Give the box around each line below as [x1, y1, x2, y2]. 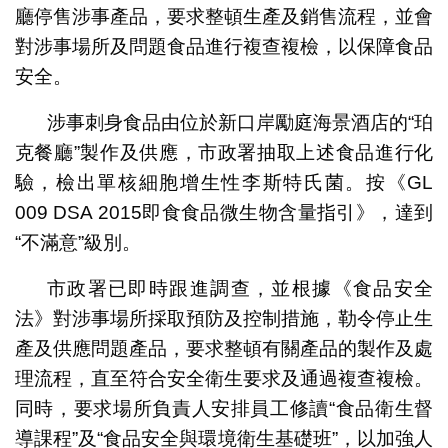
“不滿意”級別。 [14, 231, 141, 253]
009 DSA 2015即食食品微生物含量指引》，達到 [14, 201, 434, 223]
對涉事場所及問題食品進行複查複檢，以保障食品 [14, 35, 434, 57]
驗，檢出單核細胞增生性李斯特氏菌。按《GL [14, 171, 434, 193]
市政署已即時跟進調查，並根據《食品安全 [46, 277, 434, 299]
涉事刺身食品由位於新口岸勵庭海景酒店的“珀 [46, 111, 434, 133]
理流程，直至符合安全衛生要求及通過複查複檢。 [14, 367, 434, 389]
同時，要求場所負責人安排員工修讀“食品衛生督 [14, 397, 434, 419]
